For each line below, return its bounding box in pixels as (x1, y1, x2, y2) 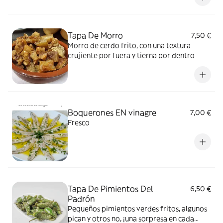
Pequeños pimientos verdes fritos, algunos (68, 204, 207, 213)
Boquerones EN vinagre (68, 108, 156, 117)
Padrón (68, 194, 95, 204)
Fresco (68, 118, 90, 127)
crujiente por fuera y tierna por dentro (68, 51, 195, 60)
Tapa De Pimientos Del (68, 184, 153, 194)
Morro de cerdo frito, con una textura (68, 41, 191, 50)
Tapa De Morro (68, 30, 123, 40)
